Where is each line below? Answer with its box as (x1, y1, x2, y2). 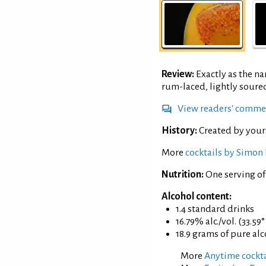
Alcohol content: (161, 191, 232, 202)
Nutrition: (161, 169, 204, 180)
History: (161, 125, 197, 137)
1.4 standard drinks (176, 204, 254, 215)
